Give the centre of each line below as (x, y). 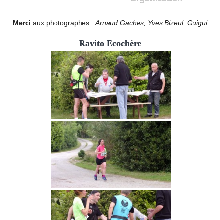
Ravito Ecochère (110, 43)
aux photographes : (63, 22)
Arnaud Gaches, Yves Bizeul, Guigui (151, 22)
